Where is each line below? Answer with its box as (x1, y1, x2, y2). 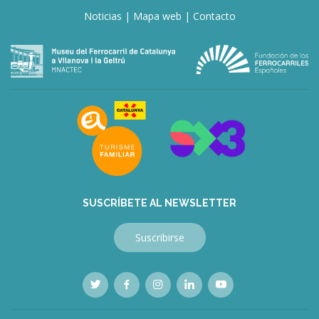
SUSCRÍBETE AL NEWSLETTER (83, 197, 236, 209)
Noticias (83, 9, 122, 23)
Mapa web (132, 9, 182, 23)
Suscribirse (135, 230, 184, 244)
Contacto (192, 9, 236, 23)
